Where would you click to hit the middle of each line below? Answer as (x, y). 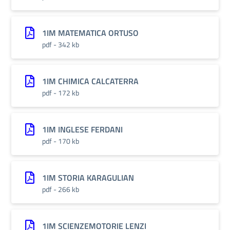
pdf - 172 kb (61, 93)
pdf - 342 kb (61, 44)
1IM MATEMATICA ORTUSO (90, 33)
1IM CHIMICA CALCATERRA (90, 81)
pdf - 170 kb (61, 141)
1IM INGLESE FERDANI (82, 129)
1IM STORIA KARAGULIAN (88, 178)
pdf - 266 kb (61, 189)
